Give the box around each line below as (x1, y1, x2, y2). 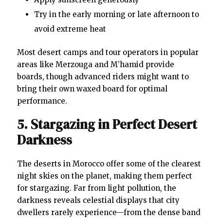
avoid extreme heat (34, 24, 106, 34)
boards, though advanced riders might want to (17, 72, 189, 81)
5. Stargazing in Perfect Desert (17, 115, 197, 133)
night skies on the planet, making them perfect (17, 171, 192, 181)
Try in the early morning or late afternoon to (34, 9, 199, 19)
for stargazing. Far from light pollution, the (17, 183, 176, 193)
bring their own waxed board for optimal (17, 84, 167, 93)
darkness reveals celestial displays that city (17, 195, 180, 205)
